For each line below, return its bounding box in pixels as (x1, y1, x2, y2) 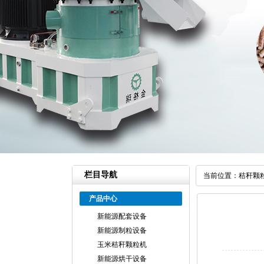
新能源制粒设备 (97, 226, 147, 235)
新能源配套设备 (97, 212, 147, 220)
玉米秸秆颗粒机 (97, 240, 147, 249)
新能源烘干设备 (97, 255, 147, 263)
